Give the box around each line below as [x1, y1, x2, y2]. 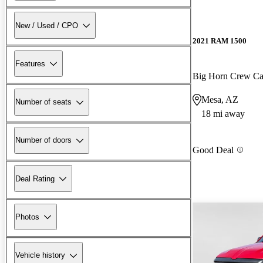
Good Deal [193, 144, 234, 155]
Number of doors [15, 136, 72, 145]
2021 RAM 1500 [193, 36, 247, 46]
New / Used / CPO [15, 21, 78, 30]
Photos [15, 212, 39, 221]
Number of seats [15, 97, 72, 107]
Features [15, 59, 45, 68]
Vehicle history [15, 251, 65, 260]
